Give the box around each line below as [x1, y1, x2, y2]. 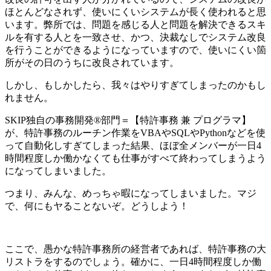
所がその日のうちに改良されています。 [5, 57, 179, 68]
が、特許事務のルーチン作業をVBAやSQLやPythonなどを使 [5, 127, 266, 138]
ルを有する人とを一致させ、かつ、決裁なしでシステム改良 [5, 31, 266, 42]
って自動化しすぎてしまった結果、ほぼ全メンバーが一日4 [5, 140, 261, 151]
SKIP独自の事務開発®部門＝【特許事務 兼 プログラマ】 [5, 114, 251, 125]
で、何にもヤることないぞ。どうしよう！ [5, 200, 189, 211]
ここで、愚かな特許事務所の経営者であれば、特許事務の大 [5, 243, 266, 254]
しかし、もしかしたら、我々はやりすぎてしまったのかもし [5, 79, 266, 90]
